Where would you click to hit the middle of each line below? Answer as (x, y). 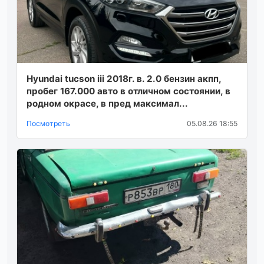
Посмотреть (48, 123)
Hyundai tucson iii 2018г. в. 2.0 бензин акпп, (124, 78)
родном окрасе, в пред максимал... (107, 103)
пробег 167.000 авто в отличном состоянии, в (128, 91)
